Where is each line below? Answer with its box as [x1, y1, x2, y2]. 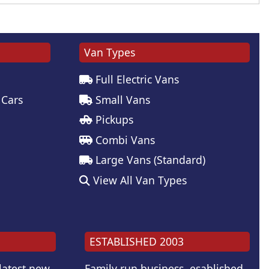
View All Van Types [90, 173, 187, 188]
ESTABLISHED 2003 [89, 234, 184, 249]
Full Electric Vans [92, 72, 179, 87]
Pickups [92, 112, 133, 127]
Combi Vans [92, 132, 155, 147]
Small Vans [92, 92, 150, 107]
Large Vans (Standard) [92, 153, 205, 168]
